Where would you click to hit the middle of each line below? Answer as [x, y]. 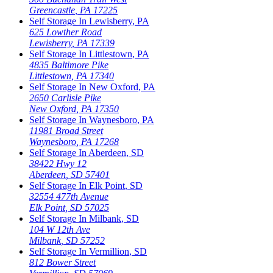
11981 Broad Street [66, 130]
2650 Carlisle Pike [65, 97]
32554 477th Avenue [69, 196]
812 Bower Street [62, 262]
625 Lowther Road [66, 32]
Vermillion [109, 251]
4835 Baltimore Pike [69, 65]
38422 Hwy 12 [58, 163]
